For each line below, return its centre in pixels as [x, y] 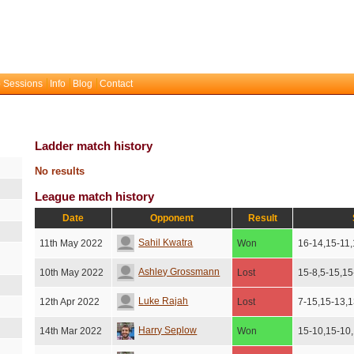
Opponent [172, 218]
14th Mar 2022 [71, 331]
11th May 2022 [72, 243]
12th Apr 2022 [70, 302]
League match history [95, 196]
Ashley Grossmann [179, 272]
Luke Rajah [164, 301]
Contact [116, 84]
